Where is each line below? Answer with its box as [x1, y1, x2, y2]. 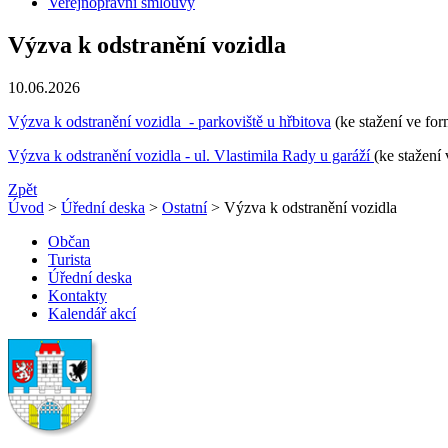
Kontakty [48, 286, 107, 304]
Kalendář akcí [48, 304, 136, 322]
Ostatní [162, 198, 207, 216]
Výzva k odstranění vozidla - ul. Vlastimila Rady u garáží [8, 146, 374, 164]
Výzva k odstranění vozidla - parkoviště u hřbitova [8, 112, 331, 130]
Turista [48, 250, 91, 268]
